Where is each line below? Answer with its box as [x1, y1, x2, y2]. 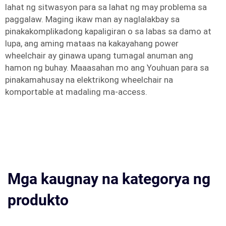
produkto [8, 191, 69, 209]
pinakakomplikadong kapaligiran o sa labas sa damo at [5, 26, 211, 36]
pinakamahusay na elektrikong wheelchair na [5, 75, 173, 85]
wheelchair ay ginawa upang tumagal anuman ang [5, 50, 193, 61]
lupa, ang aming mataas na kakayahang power [5, 38, 179, 48]
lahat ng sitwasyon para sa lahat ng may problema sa [5, 2, 207, 12]
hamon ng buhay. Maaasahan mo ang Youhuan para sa [5, 63, 209, 73]
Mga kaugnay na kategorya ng [8, 170, 210, 188]
